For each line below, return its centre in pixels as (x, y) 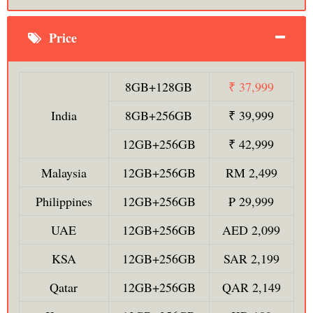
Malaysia (64, 173)
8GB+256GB (159, 116)
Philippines (64, 202)
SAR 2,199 (251, 259)
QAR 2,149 (251, 287)
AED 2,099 (252, 230)
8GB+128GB (159, 87)
